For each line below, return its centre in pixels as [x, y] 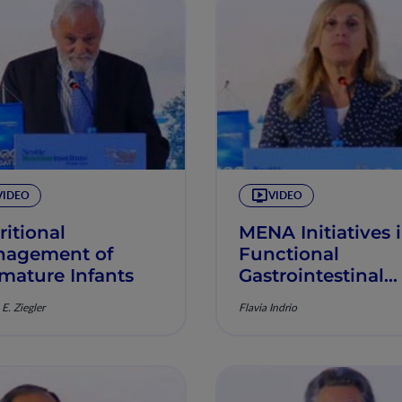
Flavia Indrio [267, 307]
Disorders [282, 297]
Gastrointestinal [311, 275]
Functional [288, 254]
